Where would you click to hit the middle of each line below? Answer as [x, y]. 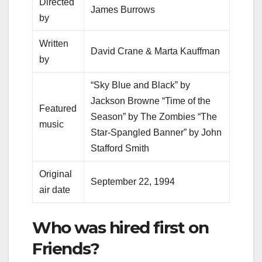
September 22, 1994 [133, 181]
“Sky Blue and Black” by [141, 85]
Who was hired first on [120, 227]
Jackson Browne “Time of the [151, 101]
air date [55, 189]
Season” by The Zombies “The [154, 116]
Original [56, 174]
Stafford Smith [120, 148]
